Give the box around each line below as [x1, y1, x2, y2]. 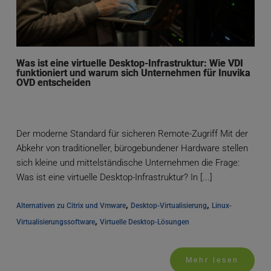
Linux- [211, 201, 232, 210]
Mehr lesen [186, 255, 240, 264]
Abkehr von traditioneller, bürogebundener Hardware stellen [16, 142, 248, 154]
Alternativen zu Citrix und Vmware [16, 201, 126, 210]
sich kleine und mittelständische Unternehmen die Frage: [16, 157, 240, 168]
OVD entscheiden [16, 76, 91, 88]
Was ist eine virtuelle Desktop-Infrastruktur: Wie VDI [16, 57, 243, 69]
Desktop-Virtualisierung [130, 201, 207, 210]
